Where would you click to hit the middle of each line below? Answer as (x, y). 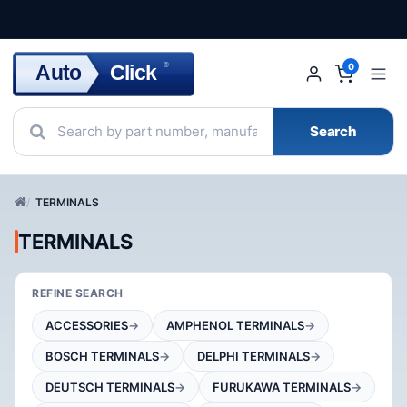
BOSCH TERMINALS (102, 356)
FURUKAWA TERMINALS (282, 387)
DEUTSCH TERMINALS (110, 387)
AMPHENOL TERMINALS (235, 325)
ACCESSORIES (87, 325)
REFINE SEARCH (78, 293)
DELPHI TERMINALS (253, 356)
